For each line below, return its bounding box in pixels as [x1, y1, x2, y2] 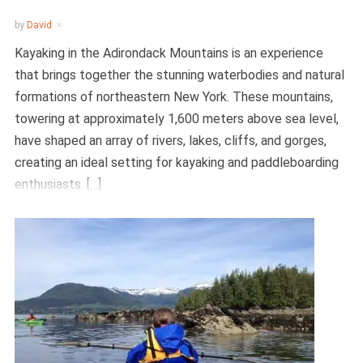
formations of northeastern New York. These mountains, [14, 89, 333, 105]
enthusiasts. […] [14, 177, 101, 192]
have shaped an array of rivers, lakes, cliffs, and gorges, [14, 133, 327, 148]
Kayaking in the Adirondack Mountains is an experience [14, 45, 323, 61]
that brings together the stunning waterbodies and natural [14, 67, 344, 83]
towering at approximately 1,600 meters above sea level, [14, 111, 339, 126]
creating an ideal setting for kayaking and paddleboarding [14, 155, 339, 170]
